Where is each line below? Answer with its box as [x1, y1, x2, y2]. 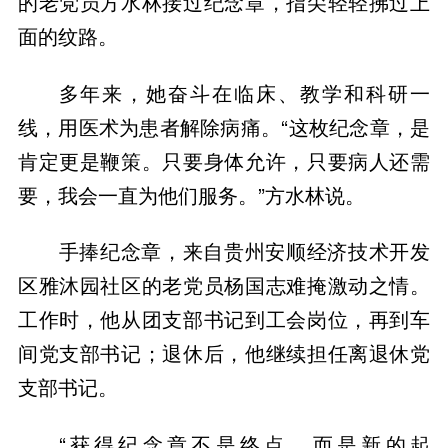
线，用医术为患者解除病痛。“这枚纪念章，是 [17, 111, 431, 141]
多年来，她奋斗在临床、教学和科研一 [58, 77, 431, 107]
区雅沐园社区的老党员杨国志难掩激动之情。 [17, 270, 431, 300]
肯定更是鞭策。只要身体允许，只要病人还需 [17, 145, 431, 175]
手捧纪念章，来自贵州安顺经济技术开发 [58, 236, 431, 266]
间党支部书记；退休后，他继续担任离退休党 [17, 338, 431, 368]
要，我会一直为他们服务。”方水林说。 [17, 179, 365, 209]
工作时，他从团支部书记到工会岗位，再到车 [17, 304, 431, 334]
